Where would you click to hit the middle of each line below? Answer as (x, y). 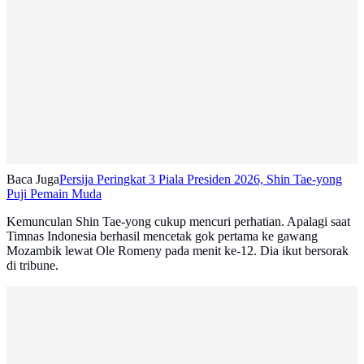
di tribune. (32, 266)
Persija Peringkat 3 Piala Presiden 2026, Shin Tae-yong (201, 180)
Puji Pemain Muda (54, 194)
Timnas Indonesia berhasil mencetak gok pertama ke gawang (162, 236)
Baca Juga (33, 180)
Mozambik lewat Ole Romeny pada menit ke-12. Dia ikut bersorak (178, 251)
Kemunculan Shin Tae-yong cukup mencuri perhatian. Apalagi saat (178, 222)
